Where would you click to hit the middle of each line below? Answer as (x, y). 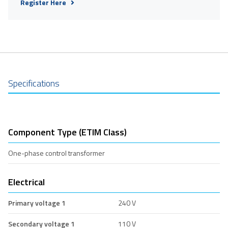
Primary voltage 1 (37, 203)
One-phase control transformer (56, 153)
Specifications (34, 83)
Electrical (26, 182)
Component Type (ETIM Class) (67, 132)
